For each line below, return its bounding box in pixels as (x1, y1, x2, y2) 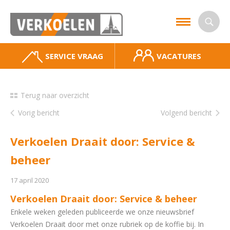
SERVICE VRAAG (45, 51, 103, 61)
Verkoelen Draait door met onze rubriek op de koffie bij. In (10, 219, 204, 229)
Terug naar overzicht (21, 90, 89, 100)
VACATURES (157, 51, 201, 61)
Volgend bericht (161, 108, 212, 118)
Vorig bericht (18, 108, 60, 118)
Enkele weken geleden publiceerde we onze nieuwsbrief (10, 207, 194, 217)
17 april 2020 (10, 176, 49, 185)
